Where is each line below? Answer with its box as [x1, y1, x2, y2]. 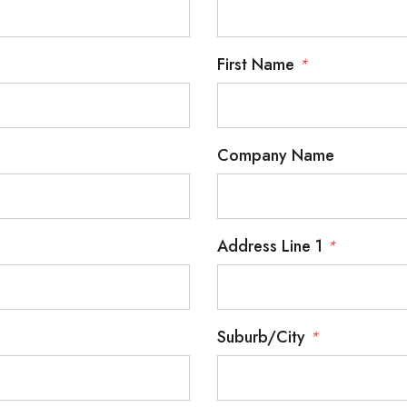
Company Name [217, 144, 334, 167]
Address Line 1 [217, 234, 327, 258]
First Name [217, 53, 299, 76]
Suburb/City [217, 325, 310, 349]
